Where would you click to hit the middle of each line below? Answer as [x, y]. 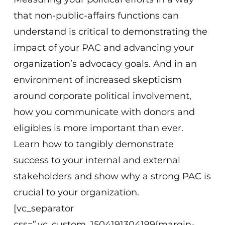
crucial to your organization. [77, 192]
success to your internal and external [97, 160]
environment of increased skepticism [98, 80]
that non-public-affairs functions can [96, 16]
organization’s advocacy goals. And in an [105, 64]
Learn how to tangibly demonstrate [94, 144]
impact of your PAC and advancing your [104, 48]
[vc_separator [43, 208]
